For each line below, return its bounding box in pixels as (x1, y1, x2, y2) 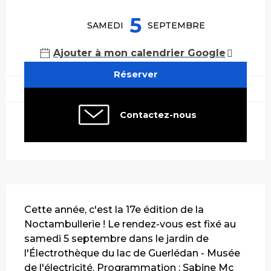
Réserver (113, 69, 158, 80)
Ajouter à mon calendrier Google (53, 47, 226, 59)
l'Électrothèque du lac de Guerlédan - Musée (24, 247, 240, 259)
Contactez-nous (119, 109, 197, 120)
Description (6, 185, 80, 200)
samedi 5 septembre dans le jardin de (24, 232, 209, 244)
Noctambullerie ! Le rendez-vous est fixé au (24, 218, 236, 230)
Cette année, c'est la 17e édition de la (24, 203, 204, 215)
